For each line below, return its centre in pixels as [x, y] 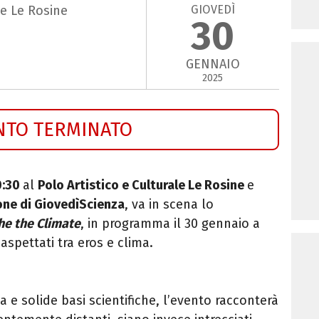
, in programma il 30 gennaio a [170, 223]
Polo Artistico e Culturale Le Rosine [142, 185]
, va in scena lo [169, 204]
